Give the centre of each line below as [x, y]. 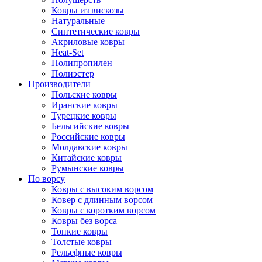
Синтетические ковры [96, 31]
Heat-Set [68, 52]
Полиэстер [73, 73]
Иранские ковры [85, 105]
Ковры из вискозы [88, 10]
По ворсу [46, 179]
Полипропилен [82, 63]
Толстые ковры [82, 242]
